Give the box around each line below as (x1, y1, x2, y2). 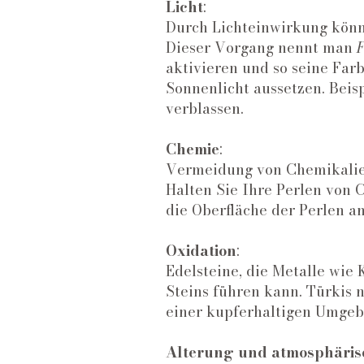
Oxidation (166, 240, 236, 262)
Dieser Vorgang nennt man (166, 37, 357, 59)
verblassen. (166, 97, 248, 120)
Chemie (166, 138, 219, 161)
